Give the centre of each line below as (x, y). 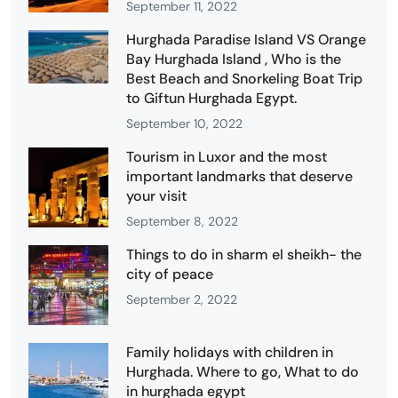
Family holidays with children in (230, 352)
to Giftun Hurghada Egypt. (211, 98)
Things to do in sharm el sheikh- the (244, 254)
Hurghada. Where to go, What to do (243, 371)
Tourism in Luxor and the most (227, 156)
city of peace (170, 274)
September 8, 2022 (182, 221)
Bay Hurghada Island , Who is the (234, 59)
